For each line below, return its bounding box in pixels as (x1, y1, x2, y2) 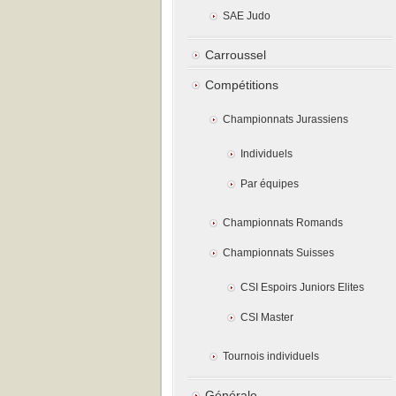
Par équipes (240, 178, 299, 190)
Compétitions (205, 78, 278, 92)
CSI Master (240, 311, 293, 324)
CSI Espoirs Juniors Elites (240, 281, 364, 293)
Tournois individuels (223, 350, 319, 362)
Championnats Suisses (223, 247, 334, 259)
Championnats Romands (223, 217, 343, 229)
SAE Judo (223, 10, 270, 22)
